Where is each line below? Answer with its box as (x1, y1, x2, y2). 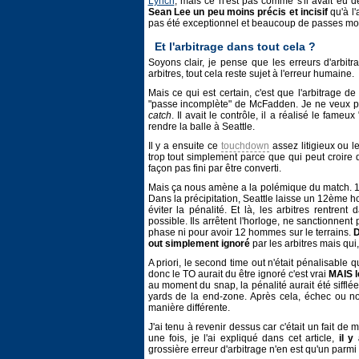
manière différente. (147, 302, 230, 313)
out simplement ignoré (147, 238, 250, 249)
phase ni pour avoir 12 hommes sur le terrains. (147, 227, 354, 238)
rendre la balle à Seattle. (147, 121, 255, 132)
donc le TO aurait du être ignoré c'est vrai (147, 268, 329, 280)
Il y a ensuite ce (147, 140, 221, 151)
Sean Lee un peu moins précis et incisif (147, 6, 329, 18)
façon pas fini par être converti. (147, 163, 281, 174)
